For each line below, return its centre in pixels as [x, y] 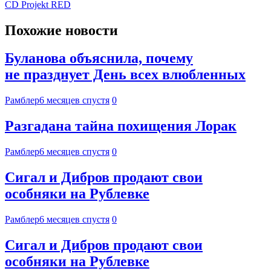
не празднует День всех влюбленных [125, 75]
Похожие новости [61, 30]
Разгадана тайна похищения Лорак [121, 126]
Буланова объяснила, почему [99, 58]
